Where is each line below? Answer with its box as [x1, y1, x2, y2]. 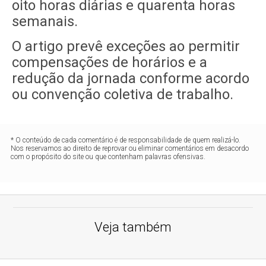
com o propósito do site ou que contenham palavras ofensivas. [11, 153, 206, 161]
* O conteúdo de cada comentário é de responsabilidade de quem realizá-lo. [11, 136, 241, 144]
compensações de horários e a [12, 54, 208, 71]
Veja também [94, 220, 172, 235]
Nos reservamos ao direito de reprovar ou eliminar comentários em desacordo [11, 144, 249, 153]
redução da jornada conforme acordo [12, 70, 250, 87]
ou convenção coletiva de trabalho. [12, 86, 234, 103]
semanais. [12, 13, 78, 30]
